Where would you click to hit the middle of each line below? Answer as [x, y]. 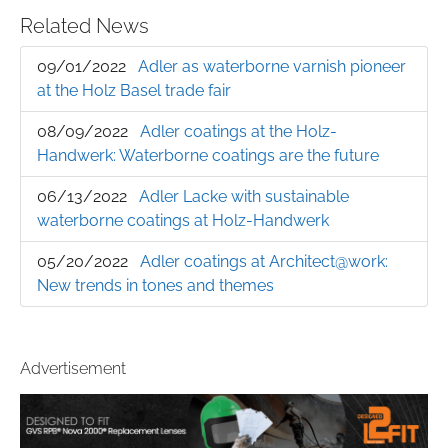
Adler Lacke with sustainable [244, 197]
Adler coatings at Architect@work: [264, 262]
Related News [84, 26]
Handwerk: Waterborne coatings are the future [208, 156]
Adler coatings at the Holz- [238, 132]
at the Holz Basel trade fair [134, 91]
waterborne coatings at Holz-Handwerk [183, 221]
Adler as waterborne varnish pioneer [272, 67]
